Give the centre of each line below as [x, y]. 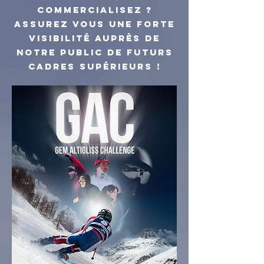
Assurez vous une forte [95, 24]
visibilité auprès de [95, 38]
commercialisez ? [95, 10]
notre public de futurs [95, 52]
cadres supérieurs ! [95, 66]
